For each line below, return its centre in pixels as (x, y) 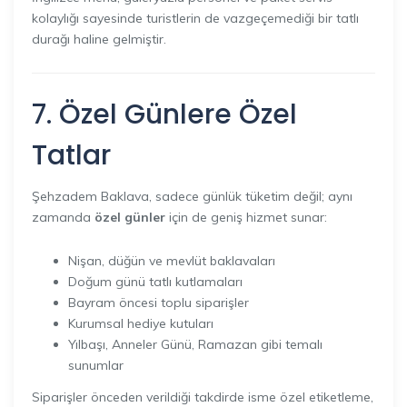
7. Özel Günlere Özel (164, 114)
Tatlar (71, 155)
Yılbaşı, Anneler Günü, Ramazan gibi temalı (195, 344)
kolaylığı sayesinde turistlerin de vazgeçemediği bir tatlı (195, 18)
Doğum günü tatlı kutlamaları (155, 282)
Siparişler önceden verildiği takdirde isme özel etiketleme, (203, 397)
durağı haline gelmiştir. (99, 39)
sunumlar (96, 365)
